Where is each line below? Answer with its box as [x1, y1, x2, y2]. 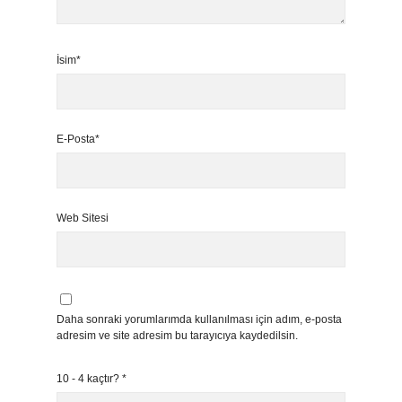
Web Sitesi [57, 212, 109, 224]
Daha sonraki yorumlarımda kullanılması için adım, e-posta [57, 313, 342, 326]
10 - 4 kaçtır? [57, 372, 122, 385]
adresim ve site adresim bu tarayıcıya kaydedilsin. [57, 329, 298, 342]
